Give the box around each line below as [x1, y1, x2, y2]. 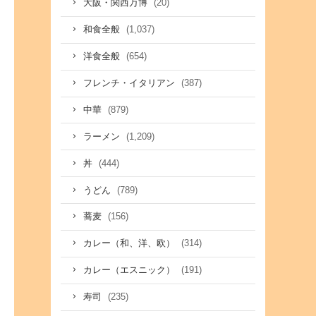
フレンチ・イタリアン [83, 78, 178, 89]
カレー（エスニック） [83, 265, 178, 276]
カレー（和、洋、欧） [83, 238, 178, 249]
